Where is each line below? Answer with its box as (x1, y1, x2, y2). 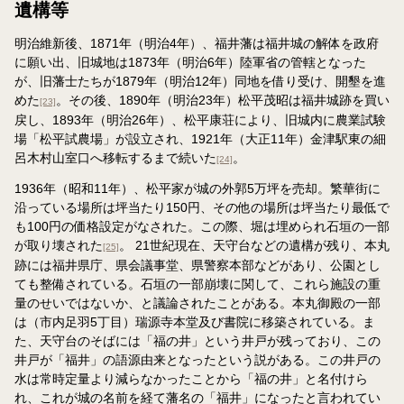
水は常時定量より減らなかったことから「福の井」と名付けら (14, 371, 368, 386)
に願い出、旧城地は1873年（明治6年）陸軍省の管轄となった (14, 54, 366, 69)
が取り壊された (14, 237, 103, 252)
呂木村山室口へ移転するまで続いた (14, 150, 216, 165)
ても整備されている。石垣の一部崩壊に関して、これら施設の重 (14, 276, 381, 291)
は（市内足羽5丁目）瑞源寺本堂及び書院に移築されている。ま (14, 314, 375, 329)
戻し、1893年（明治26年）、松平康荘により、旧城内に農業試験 (14, 112, 386, 127)
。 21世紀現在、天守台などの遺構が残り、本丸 (119, 237, 390, 252)
